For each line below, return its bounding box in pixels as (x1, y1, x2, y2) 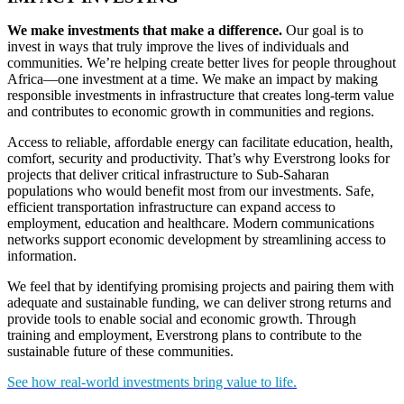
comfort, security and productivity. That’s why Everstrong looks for (7, 151, 390, 167)
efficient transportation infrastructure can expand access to (7, 199, 335, 216)
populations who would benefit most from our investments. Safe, (7, 183, 374, 199)
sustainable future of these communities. (7, 344, 234, 360)
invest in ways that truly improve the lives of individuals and (7, 39, 349, 55)
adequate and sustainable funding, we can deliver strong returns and (7, 295, 391, 311)
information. (7, 248, 77, 264)
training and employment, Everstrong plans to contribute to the (7, 327, 362, 344)
